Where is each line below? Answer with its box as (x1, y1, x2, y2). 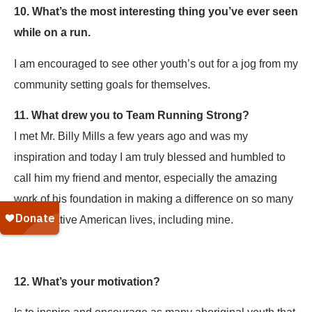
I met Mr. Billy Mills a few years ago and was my (14, 130, 248, 143)
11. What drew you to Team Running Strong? (14, 109, 249, 122)
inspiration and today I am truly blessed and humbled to (14, 151, 286, 164)
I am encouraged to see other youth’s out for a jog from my (14, 57, 298, 70)
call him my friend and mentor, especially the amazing (14, 172, 277, 185)
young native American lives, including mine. (14, 214, 233, 226)
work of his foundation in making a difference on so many (14, 193, 293, 205)
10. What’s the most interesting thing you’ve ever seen (14, 6, 298, 18)
